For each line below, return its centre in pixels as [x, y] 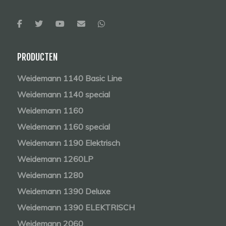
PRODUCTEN [38, 57]
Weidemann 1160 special [64, 126]
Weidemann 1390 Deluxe [64, 191]
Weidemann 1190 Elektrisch [69, 143]
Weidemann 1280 [50, 175]
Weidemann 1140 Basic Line [70, 78]
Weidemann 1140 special [64, 94]
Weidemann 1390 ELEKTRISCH [76, 207]
